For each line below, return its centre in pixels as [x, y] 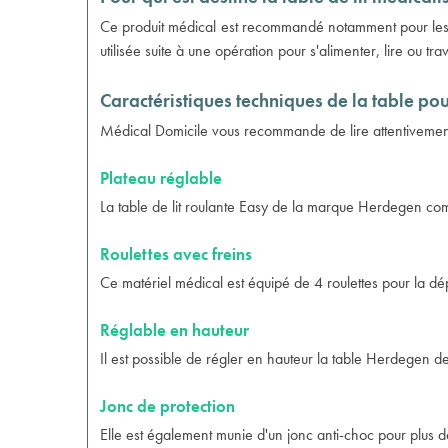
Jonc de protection [167, 406]
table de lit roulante [176, 206]
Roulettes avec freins [176, 254]
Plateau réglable [161, 178]
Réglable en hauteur [174, 330]
